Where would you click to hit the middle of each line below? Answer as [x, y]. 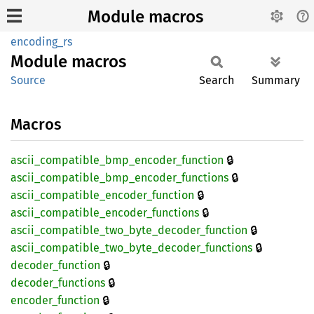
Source [28, 80]
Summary [276, 80]
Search [217, 80]
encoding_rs [41, 42]
